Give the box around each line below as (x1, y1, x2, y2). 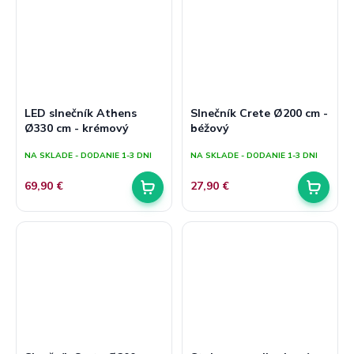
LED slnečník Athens (24, 105, 137, 120)
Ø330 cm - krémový (24, 120, 129, 135)
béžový (190, 120, 229, 135)
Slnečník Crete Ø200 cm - (190, 105, 328, 120)
